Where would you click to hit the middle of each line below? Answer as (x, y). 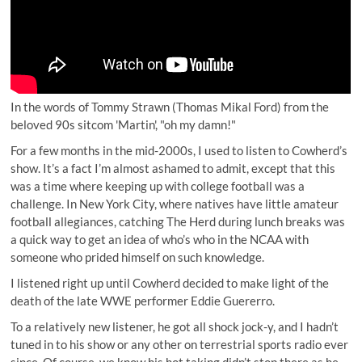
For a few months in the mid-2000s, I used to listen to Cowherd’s (179, 151)
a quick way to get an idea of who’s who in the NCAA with (160, 240)
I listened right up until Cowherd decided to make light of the (170, 283)
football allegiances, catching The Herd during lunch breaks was (178, 222)
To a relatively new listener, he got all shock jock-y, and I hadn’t (175, 327)
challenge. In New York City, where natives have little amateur (175, 204)
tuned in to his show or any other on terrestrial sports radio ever (180, 345)
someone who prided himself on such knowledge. (138, 257)
